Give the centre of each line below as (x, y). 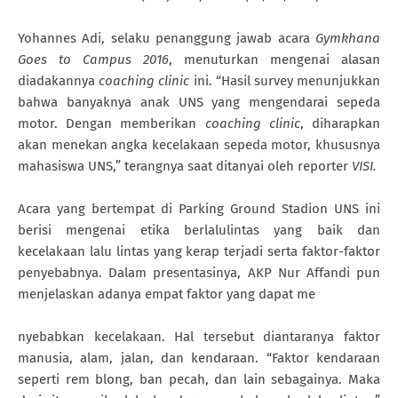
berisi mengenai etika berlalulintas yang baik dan (199, 230)
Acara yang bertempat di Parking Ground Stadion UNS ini (199, 208)
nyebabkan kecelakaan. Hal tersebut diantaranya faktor (199, 336)
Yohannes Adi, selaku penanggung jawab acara (167, 38)
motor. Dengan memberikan (111, 123)
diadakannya (59, 80)
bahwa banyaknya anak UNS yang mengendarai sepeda (199, 102)
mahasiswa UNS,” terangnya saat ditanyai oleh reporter (185, 166)
